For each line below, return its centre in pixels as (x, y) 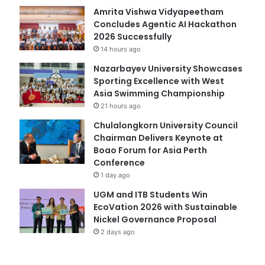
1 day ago (115, 175)
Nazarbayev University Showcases (168, 68)
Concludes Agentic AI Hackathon (165, 24)
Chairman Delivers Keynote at (158, 138)
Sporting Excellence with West (159, 81)
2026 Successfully (132, 36)
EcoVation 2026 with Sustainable (165, 207)
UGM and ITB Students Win (150, 194)
